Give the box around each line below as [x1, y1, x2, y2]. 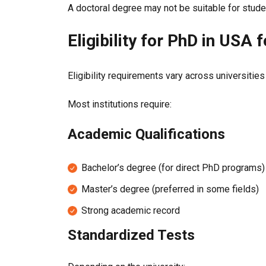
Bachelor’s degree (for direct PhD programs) [81, 162, 265, 173]
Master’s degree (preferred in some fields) [81, 183, 259, 195]
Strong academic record [81, 205, 180, 216]
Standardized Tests [68, 227, 195, 243]
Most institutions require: [68, 99, 172, 110]
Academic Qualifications [68, 126, 225, 142]
